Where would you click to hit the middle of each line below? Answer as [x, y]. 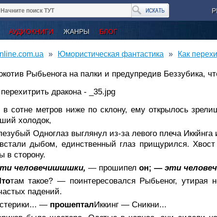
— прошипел [114, 168]
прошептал [72, 204]
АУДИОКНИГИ [31, 31]
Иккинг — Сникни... [130, 204]
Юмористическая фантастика [111, 54]
